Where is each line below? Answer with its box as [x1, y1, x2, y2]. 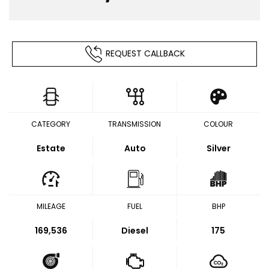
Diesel [121, 225, 148, 237]
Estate [36, 142, 65, 154]
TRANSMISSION [108, 119, 161, 129]
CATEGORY [31, 119, 71, 129]
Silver [206, 142, 231, 154]
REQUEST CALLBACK [105, 47, 185, 59]
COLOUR [203, 119, 233, 129]
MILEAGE [36, 201, 65, 211]
